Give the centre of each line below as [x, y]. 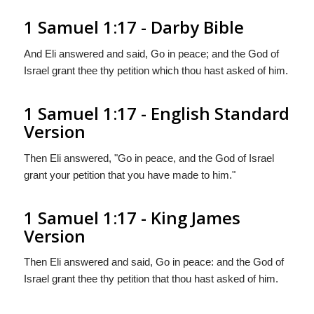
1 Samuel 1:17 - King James [132, 217]
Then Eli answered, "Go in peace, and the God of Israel [149, 158]
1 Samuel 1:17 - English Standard [156, 113]
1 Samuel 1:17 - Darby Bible [134, 27]
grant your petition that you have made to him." [129, 175]
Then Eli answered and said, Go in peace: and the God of [153, 262]
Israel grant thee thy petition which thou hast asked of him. [156, 70]
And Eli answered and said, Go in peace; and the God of [151, 53]
